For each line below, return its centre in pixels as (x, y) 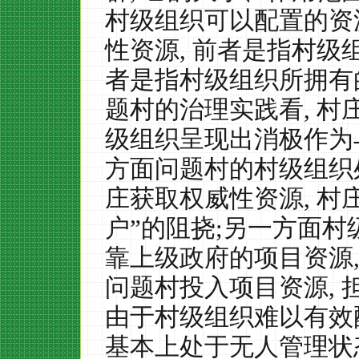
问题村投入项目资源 (217, 287)
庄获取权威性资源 (204, 198)
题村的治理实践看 (204, 109)
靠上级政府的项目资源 (229, 258)
